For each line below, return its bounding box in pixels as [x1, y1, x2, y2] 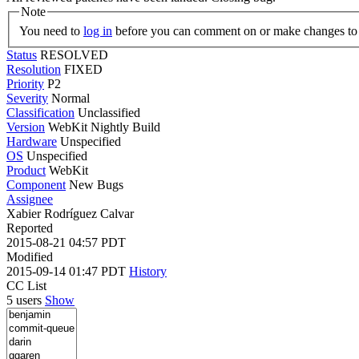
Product [6, 163, 46, 177]
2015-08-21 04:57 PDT [6, 235, 126, 249]
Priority [6, 76, 44, 91]
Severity [6, 91, 48, 105]
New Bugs [69, 177, 123, 192]
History [129, 264, 167, 278]
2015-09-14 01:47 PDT [6, 264, 129, 278]
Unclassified [78, 105, 140, 119]
